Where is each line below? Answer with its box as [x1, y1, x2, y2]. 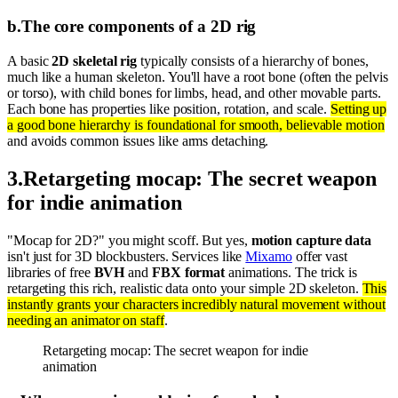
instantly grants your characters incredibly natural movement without [7, 297, 386, 312]
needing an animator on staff [7, 313, 164, 328]
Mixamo [245, 249, 292, 264]
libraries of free [7, 265, 94, 280]
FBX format [151, 265, 226, 280]
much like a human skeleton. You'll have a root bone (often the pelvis [7, 69, 388, 85]
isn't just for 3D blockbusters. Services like [7, 249, 246, 264]
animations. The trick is [225, 265, 358, 280]
